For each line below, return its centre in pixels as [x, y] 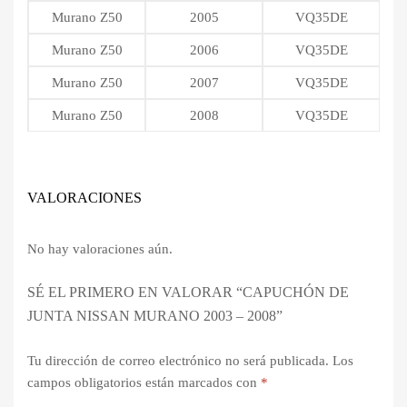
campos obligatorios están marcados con [144, 383]
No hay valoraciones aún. [100, 249]
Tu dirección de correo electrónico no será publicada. [178, 361]
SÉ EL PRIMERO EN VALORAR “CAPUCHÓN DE [188, 292]
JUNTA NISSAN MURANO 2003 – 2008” [155, 315]
